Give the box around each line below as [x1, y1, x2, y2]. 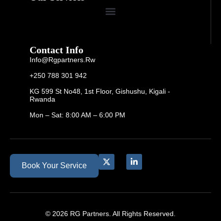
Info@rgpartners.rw [30, 56, 95, 64]
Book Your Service [22, 161, 87, 170]
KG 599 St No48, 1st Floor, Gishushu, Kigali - [30, 87, 170, 96]
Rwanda [30, 95, 55, 104]
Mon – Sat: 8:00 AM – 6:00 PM [30, 111, 125, 119]
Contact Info [30, 44, 83, 56]
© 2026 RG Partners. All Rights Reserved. [45, 210, 176, 218]
